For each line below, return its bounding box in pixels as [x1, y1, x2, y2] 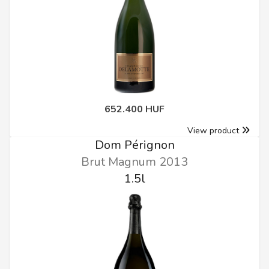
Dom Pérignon [94, 136, 175, 153]
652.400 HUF [104, 102, 165, 116]
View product [187, 124, 239, 136]
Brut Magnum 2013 [81, 153, 188, 170]
